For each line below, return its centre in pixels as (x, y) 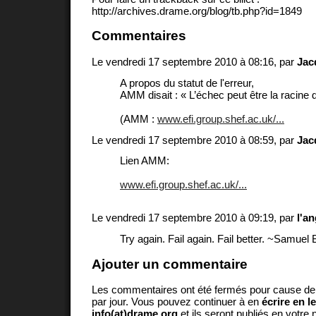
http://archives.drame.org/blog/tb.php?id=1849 (197, 11)
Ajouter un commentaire (170, 264)
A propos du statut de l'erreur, (187, 83)
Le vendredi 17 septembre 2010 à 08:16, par (194, 61)
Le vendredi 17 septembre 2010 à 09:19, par (194, 218)
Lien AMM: (145, 161)
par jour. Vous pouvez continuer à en (177, 302)
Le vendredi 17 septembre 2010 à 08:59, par (194, 140)
